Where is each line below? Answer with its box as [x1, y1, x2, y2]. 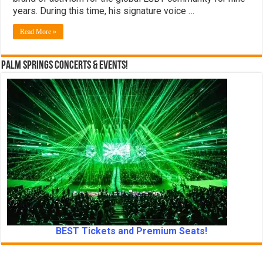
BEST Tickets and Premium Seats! [55, 225, 207, 237]
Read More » [20, 28, 57, 36]
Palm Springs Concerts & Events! [1, 60, 129, 72]
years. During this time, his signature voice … [13, 5, 195, 17]
